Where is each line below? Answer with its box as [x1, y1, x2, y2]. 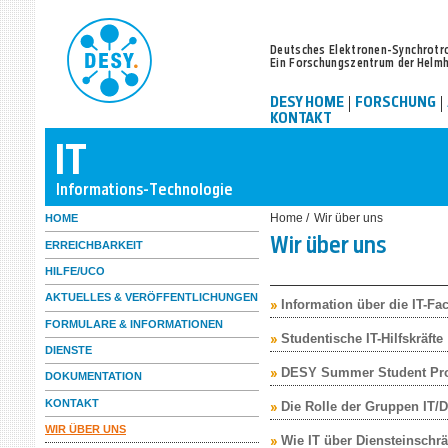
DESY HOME [270, 96, 344, 112]
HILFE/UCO [45, 264, 105, 277]
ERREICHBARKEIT [45, 238, 143, 251]
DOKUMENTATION [45, 370, 142, 383]
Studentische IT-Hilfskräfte [281, 331, 443, 346]
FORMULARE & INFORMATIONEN [45, 317, 223, 330]
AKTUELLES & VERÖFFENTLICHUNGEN [45, 291, 258, 304]
